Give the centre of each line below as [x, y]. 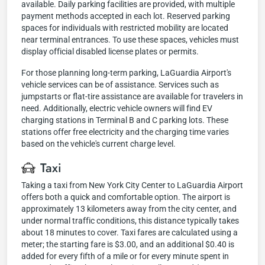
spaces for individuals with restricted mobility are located [125, 28]
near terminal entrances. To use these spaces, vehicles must [130, 40]
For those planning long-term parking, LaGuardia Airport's [126, 73]
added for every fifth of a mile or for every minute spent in [125, 256]
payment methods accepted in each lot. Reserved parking [126, 16]
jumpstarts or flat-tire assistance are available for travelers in [132, 96]
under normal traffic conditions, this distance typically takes [130, 221]
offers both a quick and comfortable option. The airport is [126, 197]
